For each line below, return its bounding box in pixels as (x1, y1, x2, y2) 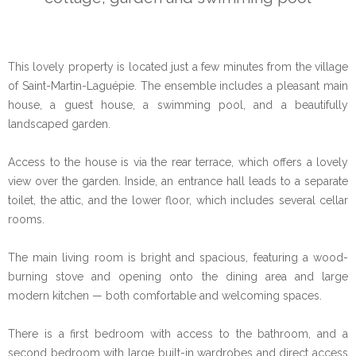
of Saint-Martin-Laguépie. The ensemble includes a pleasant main (8, 79, 348, 93)
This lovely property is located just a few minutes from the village (8, 60, 348, 74)
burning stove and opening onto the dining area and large (8, 270, 348, 284)
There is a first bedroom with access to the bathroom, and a (8, 327, 348, 341)
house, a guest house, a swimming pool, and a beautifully (8, 99, 348, 112)
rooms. (8, 213, 44, 226)
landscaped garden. (8, 118, 110, 131)
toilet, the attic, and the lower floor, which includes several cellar (8, 194, 348, 207)
